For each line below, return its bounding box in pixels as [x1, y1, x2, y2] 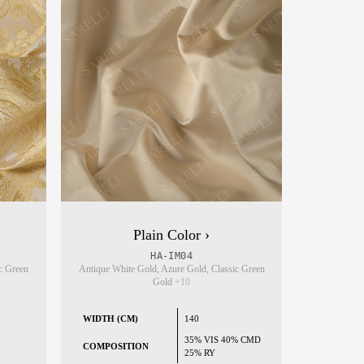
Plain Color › [133, 227, 210, 244]
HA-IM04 [150, 250, 193, 262]
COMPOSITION [82, 341, 149, 352]
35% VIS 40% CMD [184, 335, 261, 345]
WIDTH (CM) [82, 314, 138, 324]
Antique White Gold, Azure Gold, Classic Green [78, 263, 265, 275]
